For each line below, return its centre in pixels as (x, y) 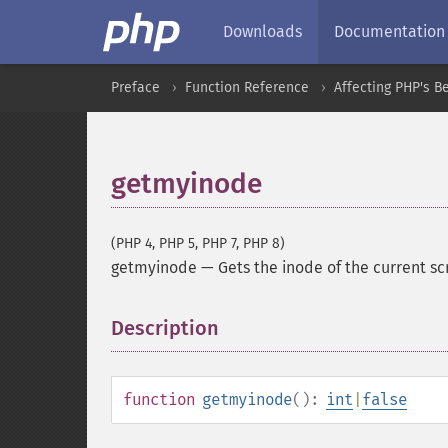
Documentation (389, 31)
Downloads (262, 31)
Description (165, 328)
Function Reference (247, 87)
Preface (135, 87)
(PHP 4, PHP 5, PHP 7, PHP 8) (198, 243)
